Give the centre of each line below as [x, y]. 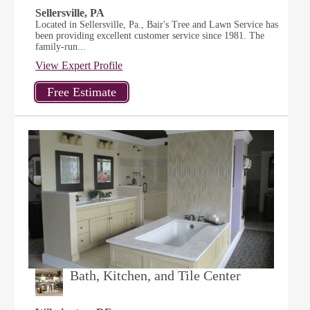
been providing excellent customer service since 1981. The [150, 36]
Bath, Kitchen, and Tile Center [156, 275]
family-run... [61, 47]
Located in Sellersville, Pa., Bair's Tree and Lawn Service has [157, 25]
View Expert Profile [79, 65]
